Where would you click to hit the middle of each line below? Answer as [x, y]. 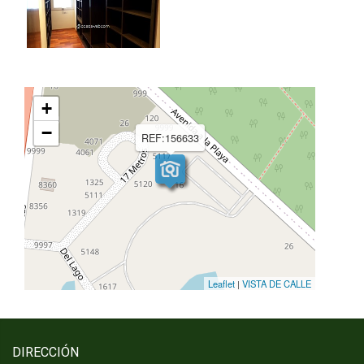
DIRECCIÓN [45, 352]
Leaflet [221, 284]
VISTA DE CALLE [277, 284]
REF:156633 [170, 138]
